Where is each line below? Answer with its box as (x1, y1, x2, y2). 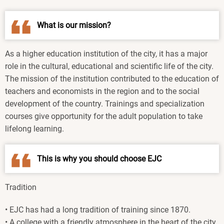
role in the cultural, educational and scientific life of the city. (5, 61, 213, 71)
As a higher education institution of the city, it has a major (5, 49, 207, 59)
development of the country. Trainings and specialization (5, 99, 204, 109)
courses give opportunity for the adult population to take (5, 111, 202, 121)
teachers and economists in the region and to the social (5, 86, 199, 96)
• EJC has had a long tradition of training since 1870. (5, 204, 190, 214)
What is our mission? (37, 20, 111, 30)
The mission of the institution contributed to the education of (5, 74, 219, 84)
